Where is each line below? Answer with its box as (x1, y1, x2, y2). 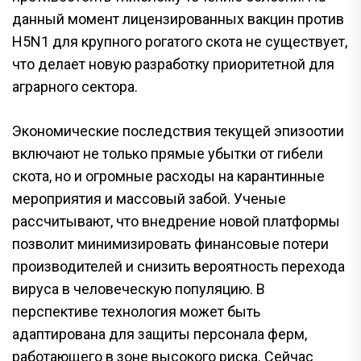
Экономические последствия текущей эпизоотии (12, 122, 344, 139)
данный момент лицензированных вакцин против (12, 10, 344, 27)
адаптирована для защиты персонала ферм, (12, 325, 307, 342)
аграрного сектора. (12, 77, 138, 95)
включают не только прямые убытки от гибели (12, 144, 323, 162)
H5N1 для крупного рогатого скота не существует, (12, 32, 347, 50)
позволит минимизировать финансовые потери (12, 234, 329, 252)
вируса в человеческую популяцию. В (12, 280, 265, 297)
